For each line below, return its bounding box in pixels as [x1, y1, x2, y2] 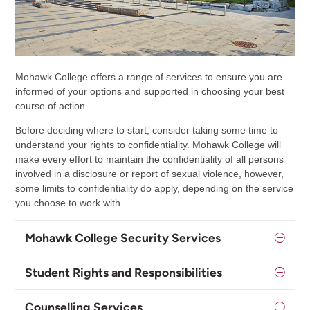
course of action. [15, 100, 91, 112]
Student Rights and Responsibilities [24, 265, 222, 280]
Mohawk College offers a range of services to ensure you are [15, 71, 282, 83]
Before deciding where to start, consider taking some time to [15, 125, 278, 136]
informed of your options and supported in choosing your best [15, 86, 284, 98]
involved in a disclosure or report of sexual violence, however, [15, 168, 284, 180]
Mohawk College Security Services [24, 230, 221, 246]
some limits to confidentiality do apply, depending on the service [15, 183, 293, 194]
